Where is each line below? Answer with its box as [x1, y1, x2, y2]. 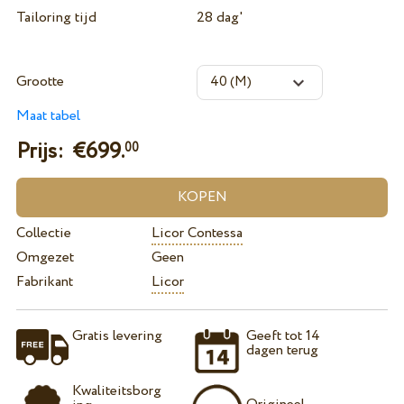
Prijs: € [15, 135, 86, 168]
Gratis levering [71, 325, 162, 346]
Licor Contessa [151, 223, 243, 244]
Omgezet [15, 247, 74, 269]
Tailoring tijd [15, 7, 96, 29]
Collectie [15, 223, 71, 244]
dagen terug [246, 339, 319, 361]
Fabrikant [15, 271, 73, 293]
